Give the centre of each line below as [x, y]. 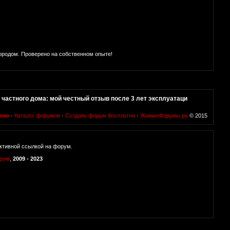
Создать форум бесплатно [100, 116]
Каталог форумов [37, 116]
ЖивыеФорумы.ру [164, 116]
